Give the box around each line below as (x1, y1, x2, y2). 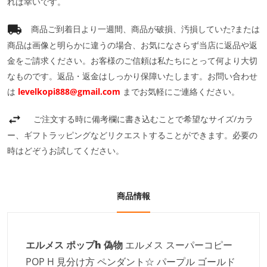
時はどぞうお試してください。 (7, 145, 124, 157)
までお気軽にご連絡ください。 (123, 86, 240, 98)
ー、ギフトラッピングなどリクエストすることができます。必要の (7, 129, 257, 141)
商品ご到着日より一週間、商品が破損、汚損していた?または (31, 23, 260, 35)
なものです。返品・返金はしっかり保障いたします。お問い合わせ (7, 70, 257, 82)
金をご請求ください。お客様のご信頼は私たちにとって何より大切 (7, 55, 257, 67)
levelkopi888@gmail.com (18, 86, 120, 98)
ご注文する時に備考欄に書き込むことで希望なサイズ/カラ (33, 113, 253, 125)
